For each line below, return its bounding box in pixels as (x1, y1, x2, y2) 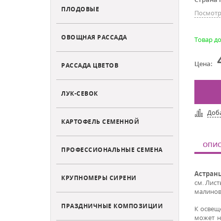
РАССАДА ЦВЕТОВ (61, 61, 118, 69)
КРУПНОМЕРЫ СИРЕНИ (61, 173, 137, 182)
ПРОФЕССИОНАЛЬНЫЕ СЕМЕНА (61, 145, 163, 153)
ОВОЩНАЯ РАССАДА (61, 33, 127, 41)
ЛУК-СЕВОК (61, 89, 98, 97)
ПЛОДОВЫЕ (61, 4, 99, 13)
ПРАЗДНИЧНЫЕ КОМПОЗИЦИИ (61, 201, 163, 210)
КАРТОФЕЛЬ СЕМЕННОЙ (61, 117, 139, 125)
